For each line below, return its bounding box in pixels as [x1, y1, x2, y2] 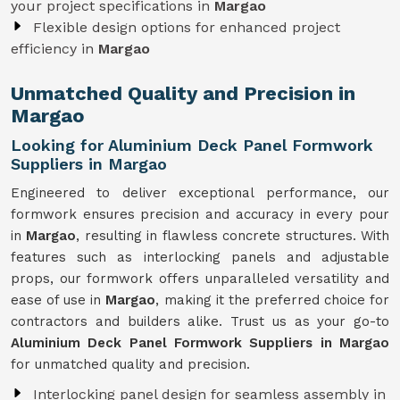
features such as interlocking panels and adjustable [11, 249, 389, 265]
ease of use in [11, 292, 106, 308]
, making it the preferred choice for [155, 292, 390, 308]
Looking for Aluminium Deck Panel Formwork [11, 136, 373, 154]
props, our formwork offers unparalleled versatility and [11, 271, 389, 287]
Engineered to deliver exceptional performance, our [11, 185, 389, 201]
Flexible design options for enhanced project [33, 19, 340, 36]
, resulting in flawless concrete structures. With [76, 228, 390, 244]
